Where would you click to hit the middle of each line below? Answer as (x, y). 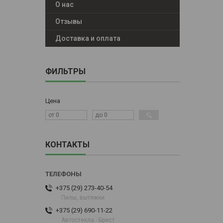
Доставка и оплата (88, 39)
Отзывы (69, 22)
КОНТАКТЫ (67, 145)
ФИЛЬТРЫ (65, 72)
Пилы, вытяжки (83, 198)
